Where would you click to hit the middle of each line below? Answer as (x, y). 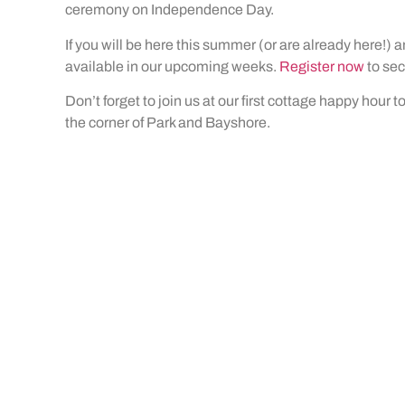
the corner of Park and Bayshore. (168, 122)
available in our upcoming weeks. (172, 66)
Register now (322, 66)
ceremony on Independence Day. (170, 10)
